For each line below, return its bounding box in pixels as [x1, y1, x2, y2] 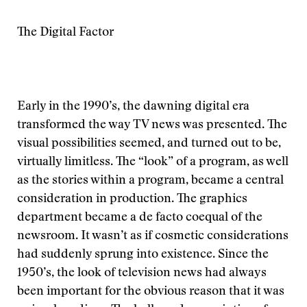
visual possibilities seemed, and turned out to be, [17, 138, 281, 150]
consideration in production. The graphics [17, 193, 247, 206]
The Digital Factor [17, 27, 114, 39]
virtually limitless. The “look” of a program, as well [17, 156, 288, 169]
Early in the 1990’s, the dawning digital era [17, 101, 249, 113]
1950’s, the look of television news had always [17, 267, 267, 280]
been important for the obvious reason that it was [17, 286, 284, 298]
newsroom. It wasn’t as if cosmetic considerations [17, 230, 288, 243]
